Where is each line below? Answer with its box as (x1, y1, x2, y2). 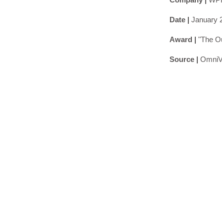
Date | (169, 15, 191, 24)
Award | (169, 35, 198, 44)
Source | (169, 55, 200, 63)
